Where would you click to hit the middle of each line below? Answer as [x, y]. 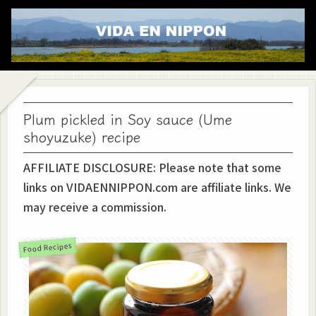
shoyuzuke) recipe [82, 136]
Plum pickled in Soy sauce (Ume [128, 119]
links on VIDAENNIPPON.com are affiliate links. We [157, 187]
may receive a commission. [95, 207]
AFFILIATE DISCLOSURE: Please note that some [152, 167]
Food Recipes [48, 247]
